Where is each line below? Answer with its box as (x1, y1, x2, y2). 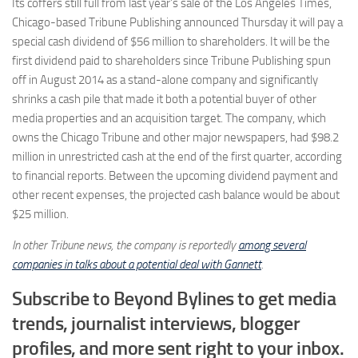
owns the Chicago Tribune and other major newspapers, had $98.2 (12, 129, 339, 145)
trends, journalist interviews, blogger (12, 311, 300, 335)
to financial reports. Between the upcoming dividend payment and (12, 168, 338, 183)
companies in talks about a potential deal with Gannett (12, 257, 261, 272)
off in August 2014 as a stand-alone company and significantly (12, 72, 318, 87)
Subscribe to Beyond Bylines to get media (12, 286, 336, 310)
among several (238, 237, 306, 253)
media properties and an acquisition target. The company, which (12, 110, 326, 125)
